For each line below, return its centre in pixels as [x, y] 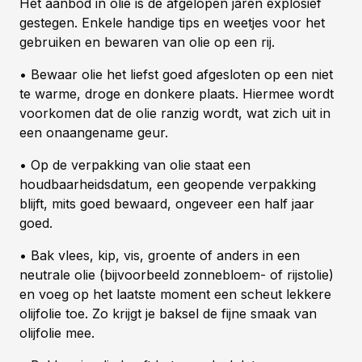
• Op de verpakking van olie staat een [135, 165]
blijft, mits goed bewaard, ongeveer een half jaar [167, 204]
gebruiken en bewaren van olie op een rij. [147, 42]
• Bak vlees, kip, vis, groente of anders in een [160, 256]
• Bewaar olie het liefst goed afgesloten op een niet [176, 75]
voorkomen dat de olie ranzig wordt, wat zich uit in [175, 114]
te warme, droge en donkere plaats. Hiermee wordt [177, 94]
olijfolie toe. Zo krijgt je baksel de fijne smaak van [168, 314]
